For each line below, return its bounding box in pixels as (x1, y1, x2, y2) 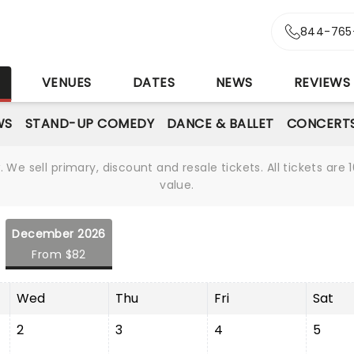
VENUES (41, 73, 92, 92)
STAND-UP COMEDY (24, 115, 154, 133)
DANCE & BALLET (166, 115, 274, 133)
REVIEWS (293, 73, 351, 92)
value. (160, 177, 194, 193)
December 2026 (12, 226, 106, 242)
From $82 (32, 247, 86, 262)
